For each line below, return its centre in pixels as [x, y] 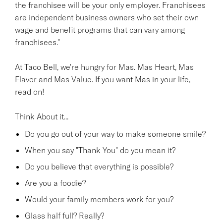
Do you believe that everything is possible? [99, 166]
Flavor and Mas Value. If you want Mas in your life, [103, 79]
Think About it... [42, 116]
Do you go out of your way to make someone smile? [115, 134]
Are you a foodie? [55, 183]
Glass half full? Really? [64, 215]
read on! [30, 91]
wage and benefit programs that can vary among [100, 29]
